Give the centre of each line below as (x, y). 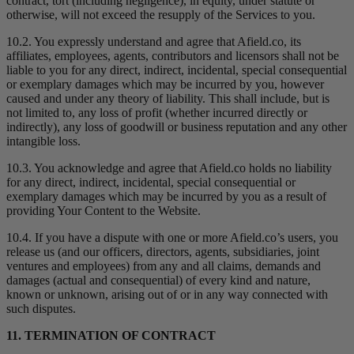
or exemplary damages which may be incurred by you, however (165, 85)
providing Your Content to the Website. (104, 211)
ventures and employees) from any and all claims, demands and (164, 266)
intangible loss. (43, 141)
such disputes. (41, 309)
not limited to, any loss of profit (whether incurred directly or (157, 113)
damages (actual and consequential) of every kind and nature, (158, 281)
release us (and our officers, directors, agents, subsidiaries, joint (163, 252)
